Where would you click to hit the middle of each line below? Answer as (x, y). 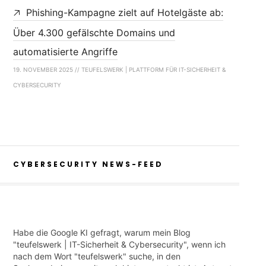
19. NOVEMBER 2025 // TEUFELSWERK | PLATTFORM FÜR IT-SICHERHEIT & (119, 70)
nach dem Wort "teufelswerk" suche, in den (96, 256)
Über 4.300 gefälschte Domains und (94, 33)
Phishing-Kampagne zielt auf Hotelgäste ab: (124, 13)
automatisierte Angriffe (65, 52)
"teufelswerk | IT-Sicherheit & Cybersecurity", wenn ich (119, 245)
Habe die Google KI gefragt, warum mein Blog (102, 233)
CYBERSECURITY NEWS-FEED (88, 164)
